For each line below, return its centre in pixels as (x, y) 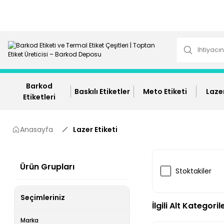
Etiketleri (39, 97)
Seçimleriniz (43, 197)
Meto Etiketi (165, 91)
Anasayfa (36, 129)
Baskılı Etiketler (102, 91)
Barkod (39, 86)
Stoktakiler (193, 171)
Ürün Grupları (47, 167)
